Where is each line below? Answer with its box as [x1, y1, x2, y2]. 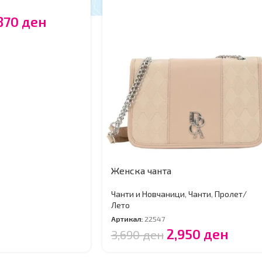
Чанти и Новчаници [111, 189, 185, 199]
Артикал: [111, 214, 144, 224]
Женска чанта [111, 165, 171, 177]
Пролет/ [214, 189, 247, 199]
